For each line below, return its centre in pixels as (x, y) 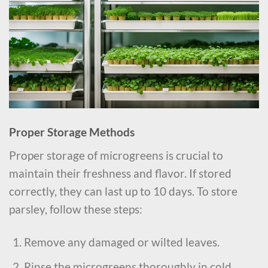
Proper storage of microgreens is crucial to (116, 156)
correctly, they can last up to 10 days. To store (123, 191)
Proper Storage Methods (72, 132)
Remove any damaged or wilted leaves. (121, 242)
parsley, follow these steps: (76, 209)
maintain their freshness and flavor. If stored (120, 173)
